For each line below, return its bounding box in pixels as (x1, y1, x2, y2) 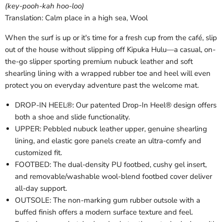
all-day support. (15, 183, 67, 193)
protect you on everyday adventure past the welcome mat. (5, 80, 199, 90)
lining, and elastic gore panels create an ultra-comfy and (15, 135, 201, 146)
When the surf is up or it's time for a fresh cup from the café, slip (5, 32, 217, 43)
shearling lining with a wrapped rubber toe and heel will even (5, 68, 211, 78)
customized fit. (15, 147, 62, 158)
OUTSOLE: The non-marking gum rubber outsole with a (15, 195, 200, 205)
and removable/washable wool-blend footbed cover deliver (15, 171, 212, 181)
